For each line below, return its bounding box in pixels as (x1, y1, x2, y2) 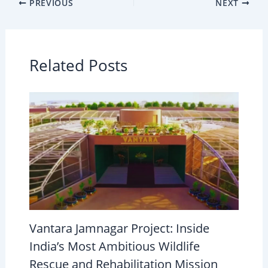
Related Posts (29, 54, 127, 76)
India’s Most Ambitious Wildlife (29, 238, 200, 255)
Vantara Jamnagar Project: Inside (29, 220, 209, 237)
